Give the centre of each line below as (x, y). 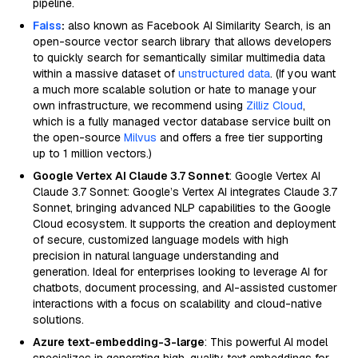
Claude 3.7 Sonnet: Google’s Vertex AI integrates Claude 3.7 (185, 192)
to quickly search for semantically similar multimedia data (179, 58)
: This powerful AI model (266, 342)
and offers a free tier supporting (240, 137)
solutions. (58, 320)
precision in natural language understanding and (156, 256)
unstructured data (224, 74)
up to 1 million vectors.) (92, 153)
